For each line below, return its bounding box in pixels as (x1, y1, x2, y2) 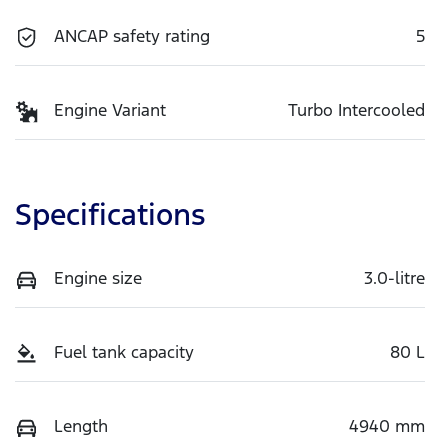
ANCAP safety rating (54, 24, 210, 47)
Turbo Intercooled (288, 98, 425, 121)
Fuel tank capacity (54, 340, 194, 363)
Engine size (54, 266, 142, 289)
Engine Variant (54, 98, 166, 121)
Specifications (15, 195, 205, 233)
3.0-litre (364, 266, 425, 289)
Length (54, 414, 108, 437)
